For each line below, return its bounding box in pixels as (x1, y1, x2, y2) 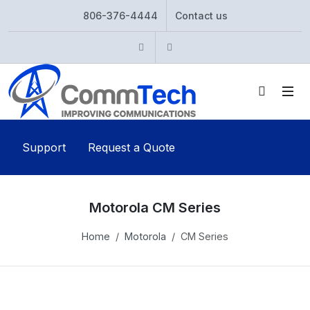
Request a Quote (88, 140, 175, 154)
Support (22, 140, 66, 154)
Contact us (174, 10, 228, 21)
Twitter (183, 41, 219, 53)
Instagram (154, 41, 207, 53)
